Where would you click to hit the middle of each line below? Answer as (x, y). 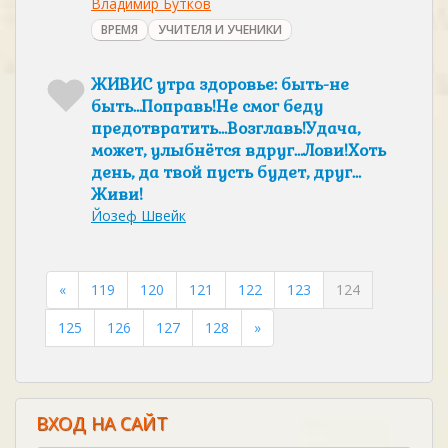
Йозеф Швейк (138, 215)
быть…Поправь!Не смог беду (207, 106)
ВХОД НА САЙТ (102, 423)
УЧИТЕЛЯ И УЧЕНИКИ (220, 29)
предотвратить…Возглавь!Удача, (225, 128)
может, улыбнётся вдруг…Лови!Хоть (238, 150)
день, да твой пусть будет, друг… (226, 172)
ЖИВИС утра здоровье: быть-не (220, 84)
